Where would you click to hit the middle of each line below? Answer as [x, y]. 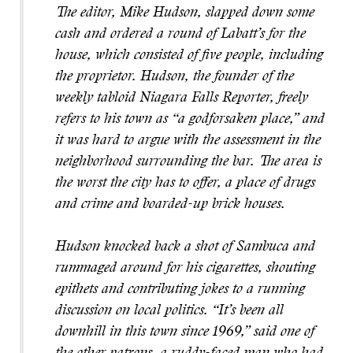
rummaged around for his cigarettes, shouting [185, 269]
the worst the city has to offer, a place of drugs [185, 184]
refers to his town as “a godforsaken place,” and [190, 120]
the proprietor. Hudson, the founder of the [175, 77]
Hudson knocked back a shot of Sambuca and [185, 247]
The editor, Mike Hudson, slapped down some [185, 13]
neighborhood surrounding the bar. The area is [188, 162]
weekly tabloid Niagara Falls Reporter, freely [182, 98]
